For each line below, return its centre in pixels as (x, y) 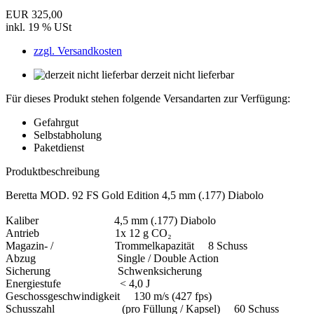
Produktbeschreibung (53, 171)
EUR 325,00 (34, 14)
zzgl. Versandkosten (78, 50)
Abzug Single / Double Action (112, 258)
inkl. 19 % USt (39, 27)
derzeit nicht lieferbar (187, 74)
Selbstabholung (68, 135)
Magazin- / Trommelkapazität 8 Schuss (127, 245)
